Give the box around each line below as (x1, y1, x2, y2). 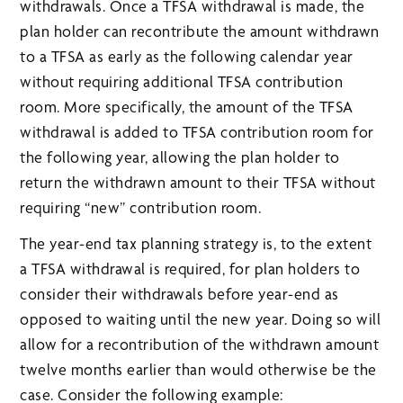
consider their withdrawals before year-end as (20, 284, 339, 304)
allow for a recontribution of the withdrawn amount (20, 335, 380, 354)
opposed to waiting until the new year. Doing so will (20, 309, 381, 329)
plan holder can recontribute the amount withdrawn (20, 22, 380, 41)
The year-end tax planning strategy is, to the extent (20, 234, 372, 254)
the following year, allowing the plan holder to (20, 148, 340, 167)
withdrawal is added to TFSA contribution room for (20, 122, 374, 142)
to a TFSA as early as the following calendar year (20, 47, 354, 67)
